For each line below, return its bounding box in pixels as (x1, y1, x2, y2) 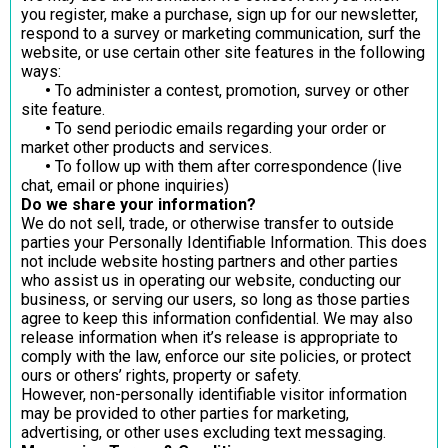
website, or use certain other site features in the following (21, 42, 425, 62)
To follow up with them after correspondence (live (51, 156, 402, 176)
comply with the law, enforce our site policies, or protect (21, 346, 411, 366)
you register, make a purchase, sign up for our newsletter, (21, 4, 418, 24)
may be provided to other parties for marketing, (21, 403, 349, 423)
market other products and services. (21, 137, 272, 157)
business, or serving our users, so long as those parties (21, 289, 410, 309)
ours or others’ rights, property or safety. (21, 365, 301, 385)
